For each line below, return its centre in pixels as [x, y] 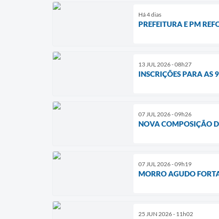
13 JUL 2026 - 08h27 [165, 64]
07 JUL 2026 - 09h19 [165, 164]
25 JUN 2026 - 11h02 [166, 214]
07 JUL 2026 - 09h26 [165, 114]
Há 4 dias [150, 14]
